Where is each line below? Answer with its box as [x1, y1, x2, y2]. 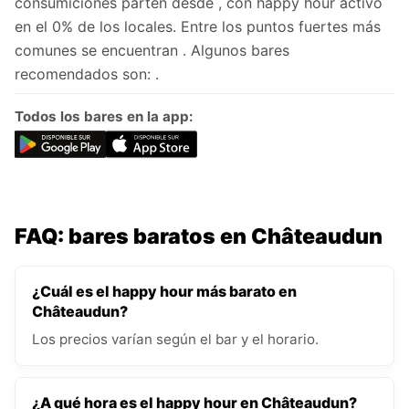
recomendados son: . [15, 65, 159, 84]
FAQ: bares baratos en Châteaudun [15, 224, 383, 250]
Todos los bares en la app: [15, 108, 194, 126]
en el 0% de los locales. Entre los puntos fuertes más [15, 17, 381, 37]
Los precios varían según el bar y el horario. [32, 330, 319, 349]
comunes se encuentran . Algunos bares [15, 41, 289, 60]
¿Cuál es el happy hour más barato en [32, 282, 297, 301]
